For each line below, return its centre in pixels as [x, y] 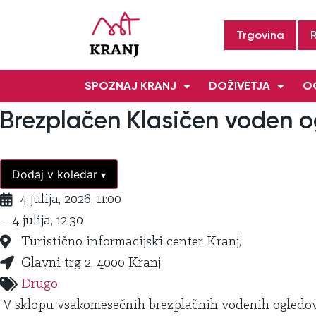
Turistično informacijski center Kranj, [131, 242]
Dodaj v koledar [56, 175]
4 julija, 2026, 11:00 [71, 200]
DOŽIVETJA [239, 86]
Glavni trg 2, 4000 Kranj [91, 263]
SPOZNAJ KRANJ [130, 86]
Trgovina [260, 35]
